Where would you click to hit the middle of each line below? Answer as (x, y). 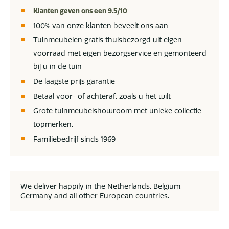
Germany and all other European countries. (95, 196)
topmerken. (53, 124)
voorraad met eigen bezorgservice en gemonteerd (120, 53)
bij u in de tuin (58, 67)
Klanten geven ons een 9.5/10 (80, 10)
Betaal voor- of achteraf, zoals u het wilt (102, 96)
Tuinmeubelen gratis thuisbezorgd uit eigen (108, 40)
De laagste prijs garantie (74, 82)
